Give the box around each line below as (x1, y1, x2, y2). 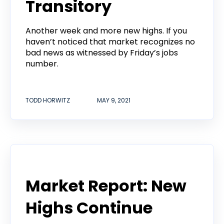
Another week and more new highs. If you (25, 24, 187, 36)
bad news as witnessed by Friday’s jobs (25, 46, 178, 58)
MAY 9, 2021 (97, 96, 130, 105)
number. (25, 57, 58, 69)
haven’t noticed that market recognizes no (25, 35, 195, 47)
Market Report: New (25, 174, 186, 197)
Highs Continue (25, 196, 152, 219)
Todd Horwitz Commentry (25, 159, 124, 169)
